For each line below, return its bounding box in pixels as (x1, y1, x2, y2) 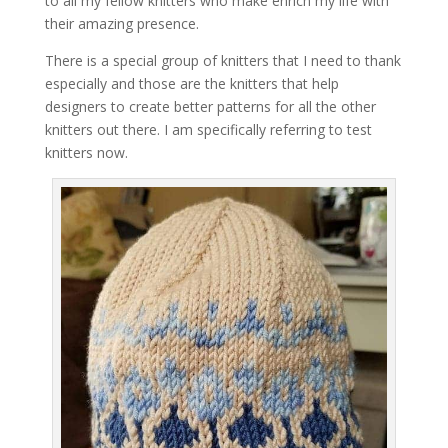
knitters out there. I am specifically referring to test (44, 120, 372, 139)
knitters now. (44, 143, 128, 162)
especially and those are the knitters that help (44, 74, 339, 93)
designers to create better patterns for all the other (44, 97, 376, 116)
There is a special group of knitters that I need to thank (44, 51, 401, 70)
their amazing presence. (44, 14, 199, 33)
